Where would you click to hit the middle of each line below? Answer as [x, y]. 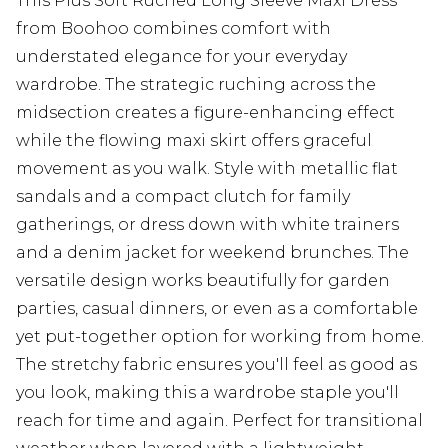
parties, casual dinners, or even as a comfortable [217, 309]
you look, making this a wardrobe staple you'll [207, 393]
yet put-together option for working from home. [220, 337]
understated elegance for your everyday [181, 57]
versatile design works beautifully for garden [203, 281]
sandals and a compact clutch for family [183, 197]
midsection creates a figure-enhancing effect [205, 113]
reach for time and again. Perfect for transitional [219, 421]
